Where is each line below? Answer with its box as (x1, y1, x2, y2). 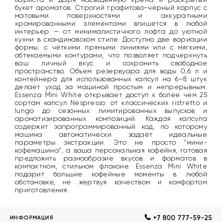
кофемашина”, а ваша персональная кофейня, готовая (15, 146, 207, 155)
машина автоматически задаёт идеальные (15, 130, 207, 139)
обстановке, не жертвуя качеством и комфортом (15, 178, 207, 186)
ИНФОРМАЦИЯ (10, 215, 53, 221)
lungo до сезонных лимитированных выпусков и (15, 107, 207, 115)
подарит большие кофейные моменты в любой (15, 170, 207, 178)
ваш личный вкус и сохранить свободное (15, 59, 207, 67)
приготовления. (15, 186, 69, 194)
